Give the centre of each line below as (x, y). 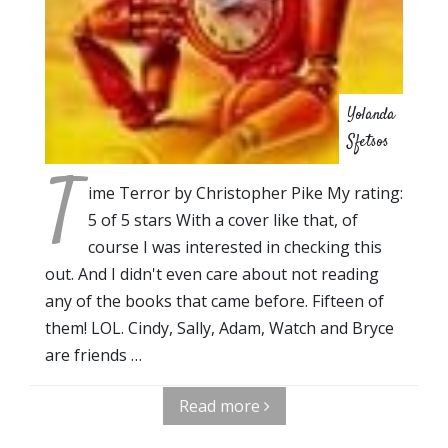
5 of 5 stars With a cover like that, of (223, 219)
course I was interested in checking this (235, 246)
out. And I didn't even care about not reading (212, 273)
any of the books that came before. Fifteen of (214, 300)
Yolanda (371, 115)
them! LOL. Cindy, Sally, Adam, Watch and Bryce (219, 327)
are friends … (93, 354)
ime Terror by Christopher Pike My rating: (245, 192)
